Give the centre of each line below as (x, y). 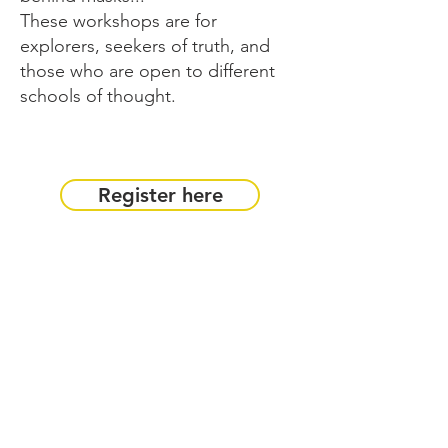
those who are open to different (147, 70)
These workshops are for (118, 20)
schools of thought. (98, 95)
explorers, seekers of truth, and (145, 45)
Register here (160, 194)
